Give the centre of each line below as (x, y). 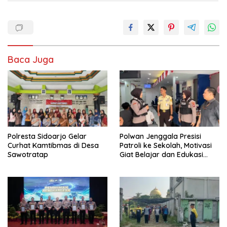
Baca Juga (31, 60)
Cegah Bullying (144, 164)
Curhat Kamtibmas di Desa (53, 146)
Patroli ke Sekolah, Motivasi (166, 146)
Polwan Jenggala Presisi (160, 137)
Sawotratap (28, 155)
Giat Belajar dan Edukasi (161, 155)
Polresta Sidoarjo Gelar (47, 137)
